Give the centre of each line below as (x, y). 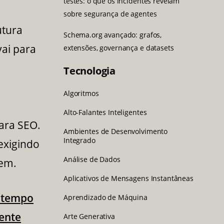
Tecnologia (90, 70)
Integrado (79, 140)
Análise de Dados (92, 159)
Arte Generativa (89, 216)
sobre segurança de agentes (110, 13)
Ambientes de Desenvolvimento (116, 131)
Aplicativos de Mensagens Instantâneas (128, 178)
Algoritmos (81, 93)
